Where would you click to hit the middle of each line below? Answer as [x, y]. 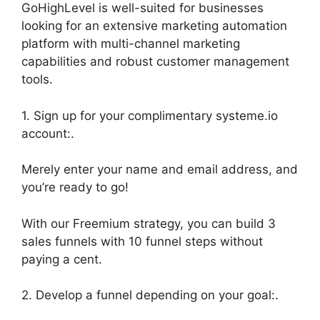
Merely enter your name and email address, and [160, 169]
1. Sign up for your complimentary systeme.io [150, 115]
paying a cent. [62, 259]
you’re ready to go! [75, 187]
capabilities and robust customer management [155, 61]
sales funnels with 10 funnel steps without [142, 241]
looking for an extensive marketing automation [154, 26]
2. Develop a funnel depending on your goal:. [150, 295]
